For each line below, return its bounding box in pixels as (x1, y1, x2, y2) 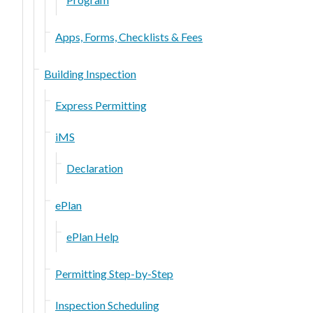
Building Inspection (44, 66, 136, 80)
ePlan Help (66, 229, 119, 243)
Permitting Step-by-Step (55, 266, 173, 280)
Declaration (66, 161, 123, 175)
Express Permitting (55, 98, 147, 112)
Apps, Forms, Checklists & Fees (55, 29, 203, 43)
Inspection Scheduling (55, 298, 159, 312)
